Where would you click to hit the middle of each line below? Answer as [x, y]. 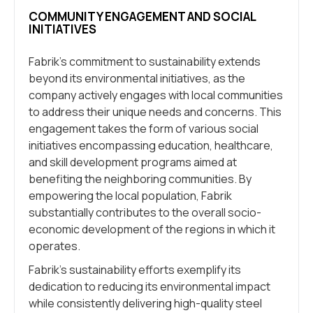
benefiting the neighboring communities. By [140, 179]
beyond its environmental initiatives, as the [137, 78]
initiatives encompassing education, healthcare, [151, 145]
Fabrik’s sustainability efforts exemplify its [135, 270]
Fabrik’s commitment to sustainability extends [145, 61]
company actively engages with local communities [156, 95]
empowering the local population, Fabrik [130, 196]
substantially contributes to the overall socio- [145, 212]
